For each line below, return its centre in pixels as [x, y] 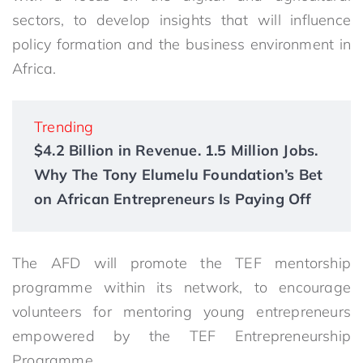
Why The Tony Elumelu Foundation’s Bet [179, 175]
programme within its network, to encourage [181, 287]
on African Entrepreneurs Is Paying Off [173, 199]
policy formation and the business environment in [181, 44]
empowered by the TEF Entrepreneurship [181, 336]
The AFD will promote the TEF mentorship [181, 263]
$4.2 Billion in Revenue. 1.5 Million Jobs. [176, 150]
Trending [64, 127]
